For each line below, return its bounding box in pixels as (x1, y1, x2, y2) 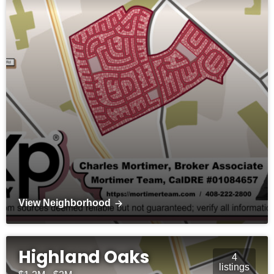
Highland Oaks (18, 245, 149, 270)
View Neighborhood (18, 198, 111, 209)
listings (219, 262, 250, 273)
